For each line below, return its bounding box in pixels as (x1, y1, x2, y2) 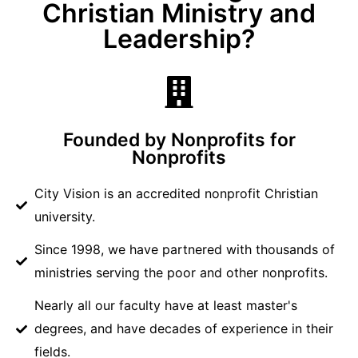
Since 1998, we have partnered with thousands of (34, 241, 335, 258)
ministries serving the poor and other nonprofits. (34, 265, 328, 281)
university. (34, 209, 95, 225)
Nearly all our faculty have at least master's (34, 297, 297, 314)
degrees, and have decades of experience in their (34, 320, 333, 337)
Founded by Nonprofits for (62, 129, 296, 152)
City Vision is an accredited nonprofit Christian (34, 185, 318, 202)
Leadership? (103, 23, 255, 55)
